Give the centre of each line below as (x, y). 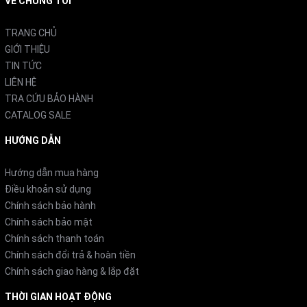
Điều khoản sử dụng (48, 189)
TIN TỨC (23, 66)
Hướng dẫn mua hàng (52, 173)
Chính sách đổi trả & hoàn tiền (70, 255)
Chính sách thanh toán (54, 239)
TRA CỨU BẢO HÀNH (49, 99)
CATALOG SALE (38, 115)
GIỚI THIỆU (27, 50)
